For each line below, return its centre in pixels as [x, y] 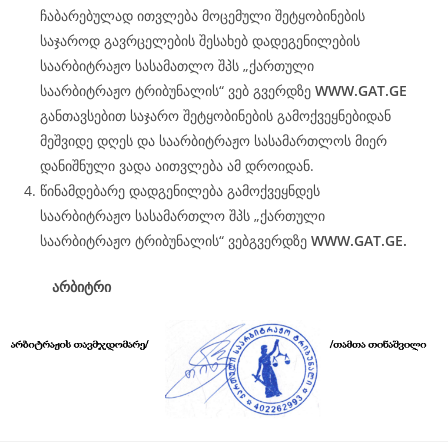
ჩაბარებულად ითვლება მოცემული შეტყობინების [202, 15]
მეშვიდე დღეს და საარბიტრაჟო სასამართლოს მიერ [213, 140]
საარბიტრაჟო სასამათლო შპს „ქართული [177, 65]
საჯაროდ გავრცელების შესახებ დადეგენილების [200, 40]
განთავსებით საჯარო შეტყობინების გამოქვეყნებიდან [215, 115]
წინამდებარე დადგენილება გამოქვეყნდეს [180, 190]
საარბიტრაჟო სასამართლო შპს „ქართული [182, 215]
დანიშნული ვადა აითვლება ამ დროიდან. [177, 165]
